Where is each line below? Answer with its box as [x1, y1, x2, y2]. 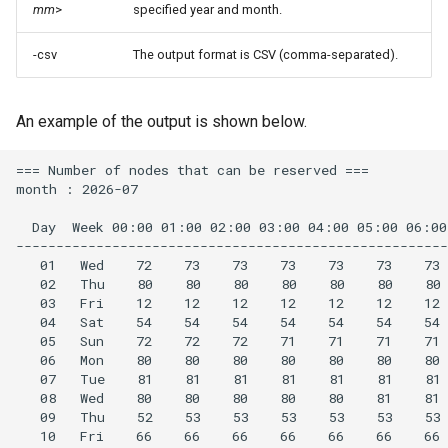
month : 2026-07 [16, 179, 138, 198]
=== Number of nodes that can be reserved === [16, 160, 369, 179]
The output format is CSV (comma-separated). [133, 47, 398, 63]
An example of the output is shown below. [16, 112, 307, 132]
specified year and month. [133, 2, 282, 18]
